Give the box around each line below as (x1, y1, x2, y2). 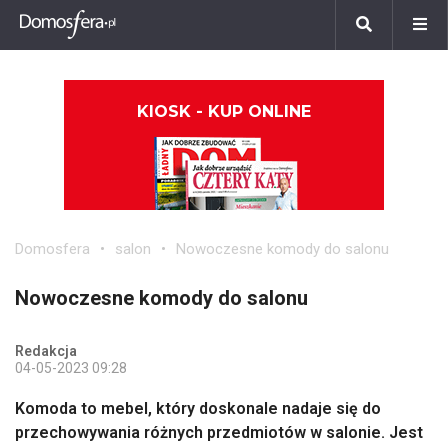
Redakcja (15, 343, 77, 359)
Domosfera (15, 240, 90, 258)
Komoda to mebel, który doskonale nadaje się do (15, 399, 381, 418)
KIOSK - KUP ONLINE (137, 102, 311, 121)
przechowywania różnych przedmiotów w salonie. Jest (15, 423, 423, 442)
